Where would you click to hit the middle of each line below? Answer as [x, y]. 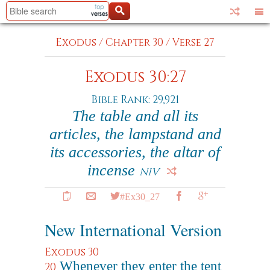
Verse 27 [193, 42]
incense [113, 170]
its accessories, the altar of [135, 152]
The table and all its [135, 116]
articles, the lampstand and [135, 134]
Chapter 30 [134, 42]
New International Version [133, 230]
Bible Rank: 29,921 [135, 100]
